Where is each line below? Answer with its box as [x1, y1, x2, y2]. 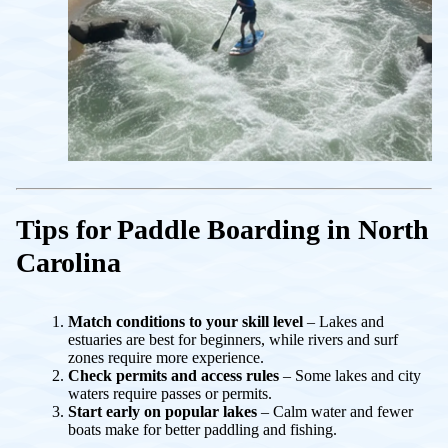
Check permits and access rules [68, 366, 279, 384]
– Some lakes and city [279, 366, 421, 384]
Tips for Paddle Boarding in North [16, 213, 429, 245]
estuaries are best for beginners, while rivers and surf [68, 330, 398, 348]
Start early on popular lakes [68, 402, 257, 420]
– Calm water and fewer [257, 402, 413, 420]
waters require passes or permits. [68, 384, 272, 402]
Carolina [16, 246, 121, 278]
